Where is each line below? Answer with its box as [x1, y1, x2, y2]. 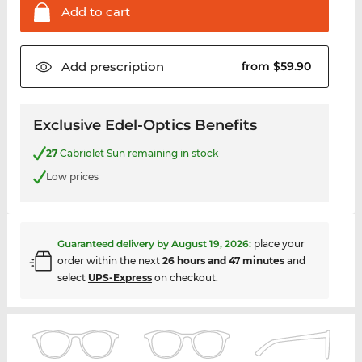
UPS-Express [87, 271, 152, 284]
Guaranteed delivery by [57, 238, 171, 250]
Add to [61, 4, 103, 20]
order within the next [57, 255, 162, 267]
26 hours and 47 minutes [162, 255, 284, 267]
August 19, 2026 [170, 238, 249, 250]
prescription [86, 59, 164, 75]
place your [253, 238, 305, 250]
